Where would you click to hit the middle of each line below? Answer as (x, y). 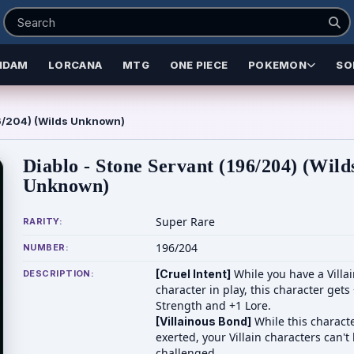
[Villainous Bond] (203, 321)
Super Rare (185, 222)
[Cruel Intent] (193, 274)
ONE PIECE (199, 65)
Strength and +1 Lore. (213, 305)
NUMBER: (46, 247)
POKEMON (277, 65)
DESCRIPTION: (59, 273)
